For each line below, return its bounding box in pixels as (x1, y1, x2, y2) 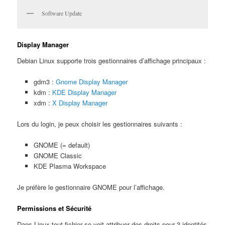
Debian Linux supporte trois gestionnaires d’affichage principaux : (17, 55, 206, 65)
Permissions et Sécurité (17, 203, 92, 213)
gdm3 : (33, 76, 56, 86)
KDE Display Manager (52, 87, 117, 97)
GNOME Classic (33, 151, 82, 161)
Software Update (42, 9, 82, 17)
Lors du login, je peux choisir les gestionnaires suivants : (17, 119, 183, 129)
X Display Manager (52, 97, 107, 107)
